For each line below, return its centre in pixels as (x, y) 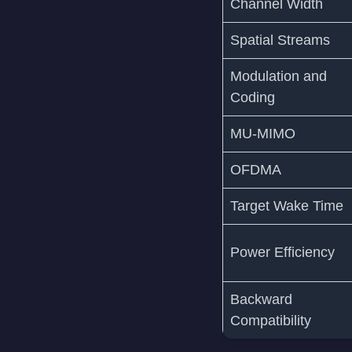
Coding (252, 98)
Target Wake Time (286, 206)
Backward (261, 300)
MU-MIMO (262, 134)
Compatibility (270, 321)
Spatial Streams (280, 40)
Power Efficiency (282, 253)
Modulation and (278, 77)
